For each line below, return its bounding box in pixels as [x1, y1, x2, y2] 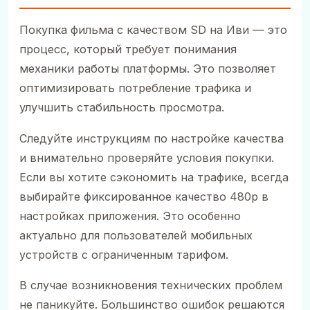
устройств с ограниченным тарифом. [19, 247, 228, 262]
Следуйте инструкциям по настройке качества [19, 131, 284, 145]
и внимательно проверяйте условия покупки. [19, 150, 274, 165]
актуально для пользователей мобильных [19, 228, 253, 242]
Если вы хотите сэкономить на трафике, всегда [19, 170, 289, 184]
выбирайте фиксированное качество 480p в [19, 189, 268, 203]
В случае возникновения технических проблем [19, 277, 282, 292]
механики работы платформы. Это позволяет [19, 62, 276, 76]
